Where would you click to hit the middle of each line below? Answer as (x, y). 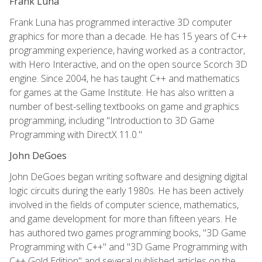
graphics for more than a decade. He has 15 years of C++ (128, 36)
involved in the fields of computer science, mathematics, (124, 204)
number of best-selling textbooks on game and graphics (124, 106)
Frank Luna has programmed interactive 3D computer (121, 22)
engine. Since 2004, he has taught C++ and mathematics (125, 78)
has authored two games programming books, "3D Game (128, 232)
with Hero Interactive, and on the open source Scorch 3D (128, 64)
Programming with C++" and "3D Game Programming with (128, 247)
